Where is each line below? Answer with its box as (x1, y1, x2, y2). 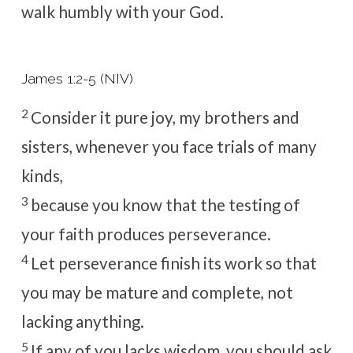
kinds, (20, 166, 63, 186)
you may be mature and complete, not (20, 283, 293, 303)
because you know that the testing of (30, 195, 300, 215)
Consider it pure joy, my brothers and (30, 108, 299, 128)
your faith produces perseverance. (20, 225, 271, 244)
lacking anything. (20, 312, 144, 332)
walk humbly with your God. (20, 2, 224, 21)
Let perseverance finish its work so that (30, 254, 317, 273)
